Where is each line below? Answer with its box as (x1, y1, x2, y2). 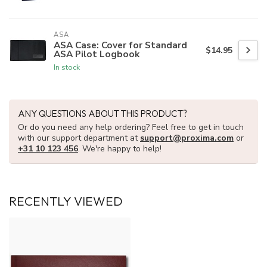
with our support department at (18, 132, 140, 144)
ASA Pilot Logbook (54, 48, 139, 61)
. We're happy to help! (78, 143, 162, 155)
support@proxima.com (140, 132, 234, 144)
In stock (54, 62, 80, 73)
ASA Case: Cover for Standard (54, 39, 187, 52)
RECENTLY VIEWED (9, 193, 123, 209)
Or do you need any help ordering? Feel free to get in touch (18, 122, 244, 133)
